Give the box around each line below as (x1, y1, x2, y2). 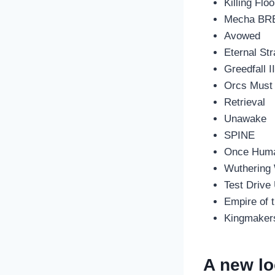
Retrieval (224, 96, 265, 109)
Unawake (224, 113, 266, 125)
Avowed (224, 30, 260, 42)
